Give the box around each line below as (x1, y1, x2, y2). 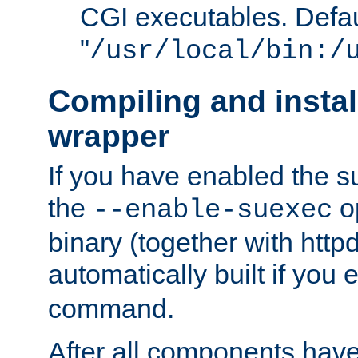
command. (48, 292, 174, 324)
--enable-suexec (93, 194, 332, 225)
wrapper (48, 119, 169, 154)
